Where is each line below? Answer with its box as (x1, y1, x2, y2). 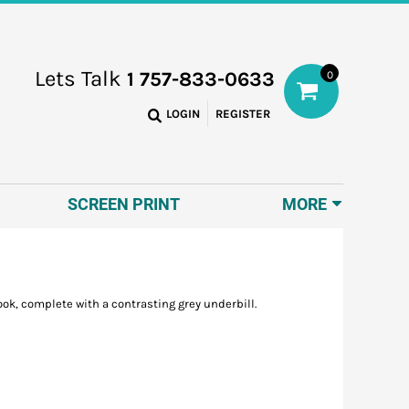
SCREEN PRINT (68, 194, 181, 214)
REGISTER (215, 107, 270, 121)
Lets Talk (35, 66, 127, 92)
